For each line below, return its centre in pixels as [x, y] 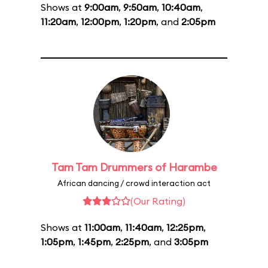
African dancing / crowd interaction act [134, 183]
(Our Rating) [158, 201]
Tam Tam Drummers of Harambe [134, 167]
